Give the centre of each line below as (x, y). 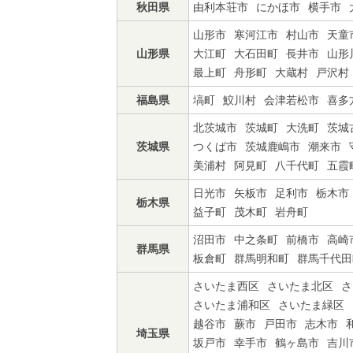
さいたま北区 (300, 286)
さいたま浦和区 (232, 305)
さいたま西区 (226, 286)
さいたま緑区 (311, 305)
